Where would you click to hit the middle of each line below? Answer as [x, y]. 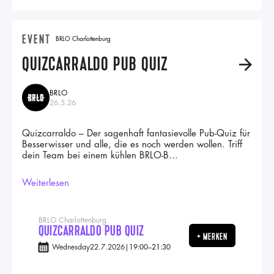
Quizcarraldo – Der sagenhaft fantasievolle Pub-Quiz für [136, 134]
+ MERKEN [212, 237]
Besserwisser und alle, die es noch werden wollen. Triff [132, 145]
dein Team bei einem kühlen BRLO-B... [100, 156]
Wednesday [71, 247]
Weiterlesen [46, 183]
